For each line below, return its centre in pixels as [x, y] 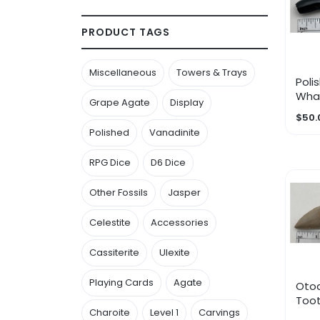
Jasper [184, 192]
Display [187, 102]
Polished [109, 132]
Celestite [110, 222]
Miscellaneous [123, 72]
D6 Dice [168, 162]
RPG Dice [110, 162]
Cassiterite [114, 252]
